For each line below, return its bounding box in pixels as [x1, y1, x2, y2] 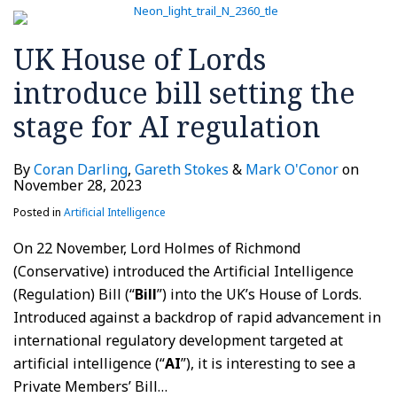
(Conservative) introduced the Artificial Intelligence [13, 261, 354, 281]
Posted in [13, 204, 64, 220]
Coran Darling [34, 159, 128, 179]
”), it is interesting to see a [181, 353, 355, 373]
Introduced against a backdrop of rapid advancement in [13, 307, 381, 327]
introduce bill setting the [13, 73, 355, 112]
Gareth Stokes [135, 159, 229, 179]
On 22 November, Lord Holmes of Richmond [13, 237, 300, 258]
